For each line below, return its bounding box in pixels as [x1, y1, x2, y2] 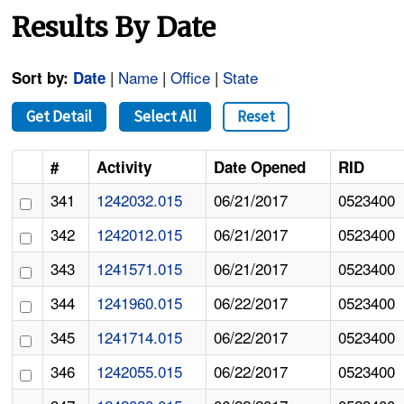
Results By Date [12, 10, 216, 45]
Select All [133, 106, 197, 127]
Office [170, 66, 211, 89]
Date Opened [214, 156, 307, 179]
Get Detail [26, 106, 93, 127]
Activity [96, 156, 152, 179]
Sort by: [12, 67, 69, 89]
